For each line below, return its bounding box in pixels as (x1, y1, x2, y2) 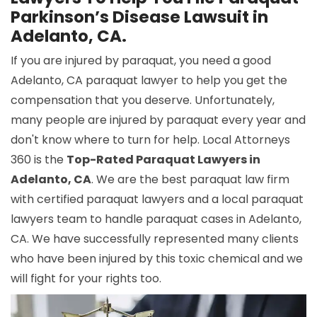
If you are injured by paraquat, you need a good (11, 52, 271, 69)
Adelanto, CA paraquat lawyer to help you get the (11, 72, 287, 88)
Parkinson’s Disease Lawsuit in (11, 6, 268, 28)
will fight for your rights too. (11, 270, 161, 287)
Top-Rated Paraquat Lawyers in (67, 151, 260, 168)
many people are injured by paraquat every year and (11, 112, 306, 128)
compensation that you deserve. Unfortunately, (11, 92, 275, 108)
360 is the (11, 151, 67, 168)
